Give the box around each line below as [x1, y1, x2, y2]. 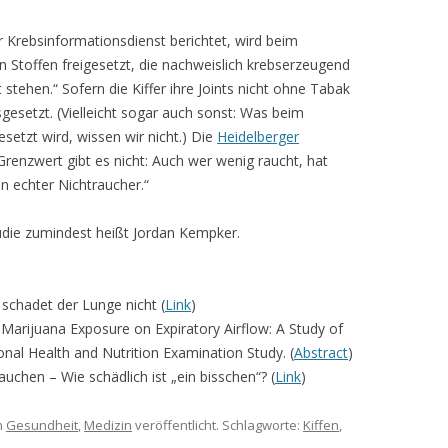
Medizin [84, 415, 132, 434]
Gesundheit [6, 415, 78, 434]
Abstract [294, 342, 348, 362]
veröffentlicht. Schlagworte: [132, 415, 303, 434]
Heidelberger [217, 126, 299, 146]
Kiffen [303, 415, 339, 434]
